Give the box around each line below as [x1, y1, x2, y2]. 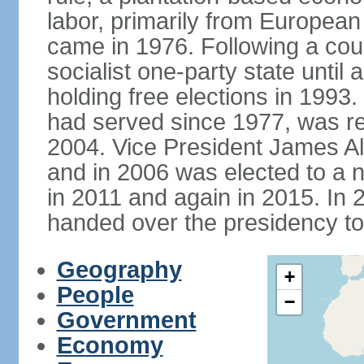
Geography [56, 257, 182, 283]
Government [56, 307, 197, 333]
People [56, 282, 134, 308]
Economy [56, 332, 163, 358]
